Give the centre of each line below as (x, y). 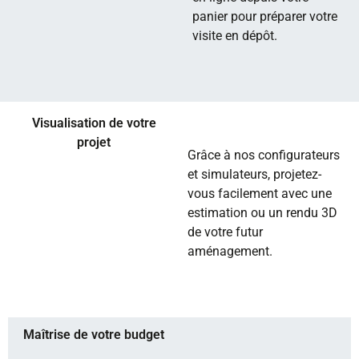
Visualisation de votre (94, 123)
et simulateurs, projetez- (254, 174)
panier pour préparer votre (265, 16)
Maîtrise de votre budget (94, 335)
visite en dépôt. (235, 36)
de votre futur (225, 232)
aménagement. (230, 251)
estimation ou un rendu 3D (262, 213)
